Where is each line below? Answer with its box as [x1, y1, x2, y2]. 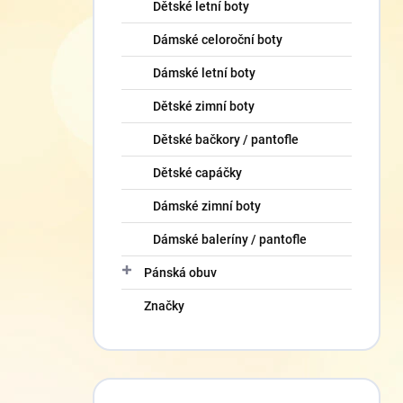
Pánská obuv [144, 265, 217, 280]
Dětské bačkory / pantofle [153, 132, 299, 147]
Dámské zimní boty [153, 199, 261, 213]
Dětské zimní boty [153, 99, 255, 113]
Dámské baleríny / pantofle [153, 232, 307, 246]
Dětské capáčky [153, 166, 242, 180]
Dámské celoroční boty [153, 32, 282, 47]
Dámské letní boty [153, 66, 255, 80]
